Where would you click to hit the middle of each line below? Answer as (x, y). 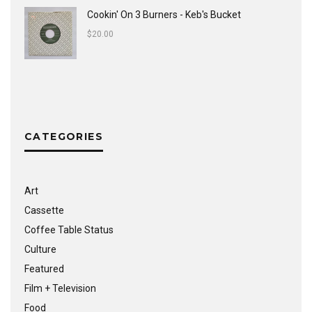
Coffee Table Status (69, 230)
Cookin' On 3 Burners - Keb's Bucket (164, 15)
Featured (44, 269)
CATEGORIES (64, 136)
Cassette (44, 210)
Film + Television (60, 288)
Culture (40, 249)
